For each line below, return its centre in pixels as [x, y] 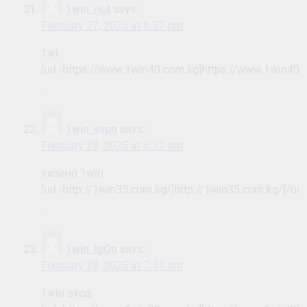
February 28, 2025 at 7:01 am [112, 266]
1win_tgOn [91, 249]
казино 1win [72, 173]
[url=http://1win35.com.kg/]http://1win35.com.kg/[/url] [173, 190]
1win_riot [88, 10]
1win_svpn [91, 130]
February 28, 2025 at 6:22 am [112, 146]
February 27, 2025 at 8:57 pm [112, 26]
